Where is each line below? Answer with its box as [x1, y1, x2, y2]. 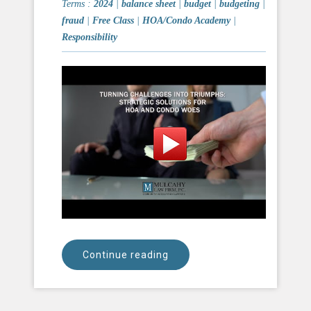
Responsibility [62, 31, 117, 42]
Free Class [92, 15, 134, 26]
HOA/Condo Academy [142, 15, 230, 26]
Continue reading [83, 249, 169, 261]
